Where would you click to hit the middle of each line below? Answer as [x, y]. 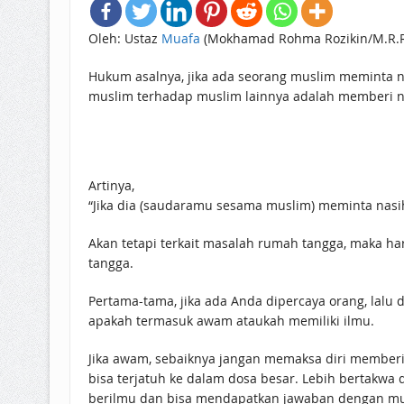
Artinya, [111, 185]
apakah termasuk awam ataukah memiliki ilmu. [231, 320]
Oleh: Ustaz [124, 38]
